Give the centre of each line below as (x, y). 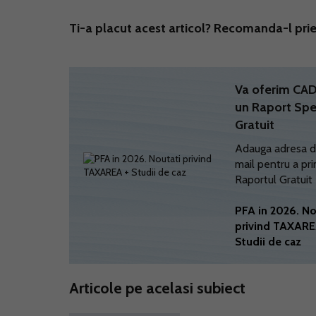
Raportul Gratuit (274, 180)
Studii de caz (268, 242)
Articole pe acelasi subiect (157, 288)
